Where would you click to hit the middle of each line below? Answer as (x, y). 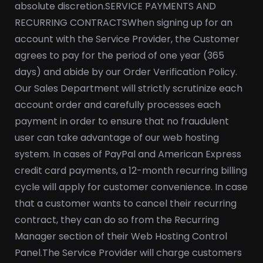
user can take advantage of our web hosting (117, 138)
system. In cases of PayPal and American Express (128, 154)
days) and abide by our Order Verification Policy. (126, 72)
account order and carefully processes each (118, 105)
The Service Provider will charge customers (142, 253)
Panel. (28, 253)
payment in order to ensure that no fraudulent (122, 121)
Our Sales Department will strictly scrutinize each (129, 88)
